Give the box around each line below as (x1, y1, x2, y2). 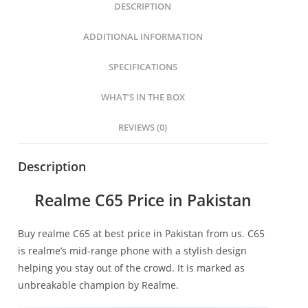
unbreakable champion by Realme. (18, 278, 179, 291)
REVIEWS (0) (118, 121, 168, 133)
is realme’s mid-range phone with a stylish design (18, 243, 247, 257)
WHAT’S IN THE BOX (100, 91, 185, 103)
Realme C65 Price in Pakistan (34, 188, 252, 211)
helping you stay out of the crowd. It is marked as (18, 261, 245, 274)
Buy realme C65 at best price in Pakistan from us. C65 (18, 226, 265, 240)
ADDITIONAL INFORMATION (82, 30, 203, 43)
